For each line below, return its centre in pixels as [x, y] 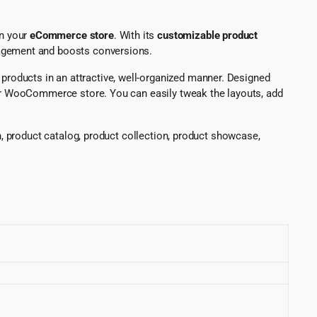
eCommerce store [72, 35]
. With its [136, 35]
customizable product [208, 35]
